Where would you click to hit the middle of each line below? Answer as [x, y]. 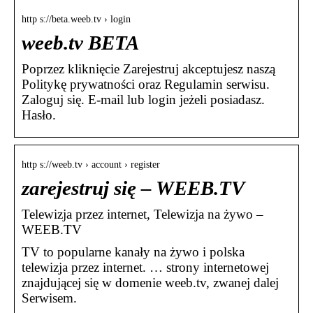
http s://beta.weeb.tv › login [76, 20]
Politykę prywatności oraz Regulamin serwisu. [146, 85]
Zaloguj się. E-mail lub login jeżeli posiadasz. [143, 100]
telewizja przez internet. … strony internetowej [145, 268]
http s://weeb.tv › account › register [91, 165]
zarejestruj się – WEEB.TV [133, 189]
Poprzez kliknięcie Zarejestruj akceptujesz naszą [148, 69]
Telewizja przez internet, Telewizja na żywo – [143, 214]
